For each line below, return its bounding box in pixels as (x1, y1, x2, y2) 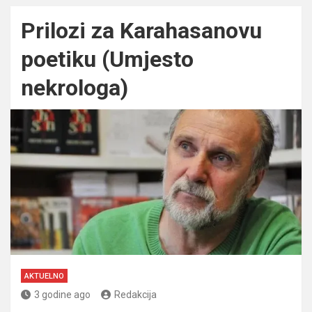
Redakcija (114, 288, 157, 300)
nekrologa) (21, 74, 128, 101)
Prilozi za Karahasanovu (21, 17, 262, 44)
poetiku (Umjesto (21, 45, 194, 72)
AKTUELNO (24, 271, 64, 281)
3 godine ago (34, 288, 91, 300)
